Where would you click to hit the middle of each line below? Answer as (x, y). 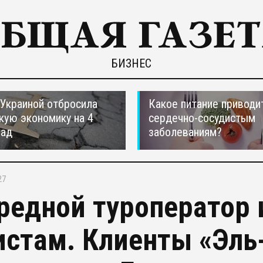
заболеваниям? (185, 132)
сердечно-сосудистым (202, 118)
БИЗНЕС (131, 63)
